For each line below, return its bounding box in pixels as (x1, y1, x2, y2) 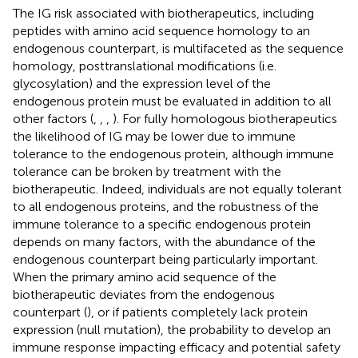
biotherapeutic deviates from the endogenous (13, 286, 275, 302)
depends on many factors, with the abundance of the (13, 233, 316, 249)
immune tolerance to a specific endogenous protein (13, 216, 311, 232)
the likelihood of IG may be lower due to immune (13, 128, 296, 144)
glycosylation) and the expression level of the (13, 75, 271, 91)
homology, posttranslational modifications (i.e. (13, 58, 276, 74)
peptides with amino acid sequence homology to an (13, 22, 310, 38)
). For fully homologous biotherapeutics (113, 110, 337, 126)
